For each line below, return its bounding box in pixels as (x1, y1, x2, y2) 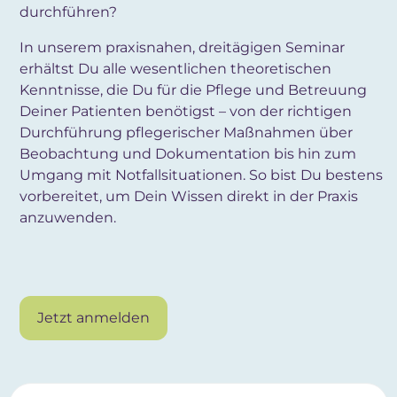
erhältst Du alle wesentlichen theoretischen (19, 60, 331, 77)
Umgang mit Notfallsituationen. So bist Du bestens (19, 167, 383, 183)
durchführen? (19, 4, 117, 20)
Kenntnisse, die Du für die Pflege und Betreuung (19, 82, 367, 98)
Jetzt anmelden (37, 309, 150, 326)
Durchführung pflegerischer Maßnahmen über (19, 124, 353, 141)
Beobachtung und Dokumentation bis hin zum (19, 145, 356, 162)
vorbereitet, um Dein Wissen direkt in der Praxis (19, 188, 358, 205)
